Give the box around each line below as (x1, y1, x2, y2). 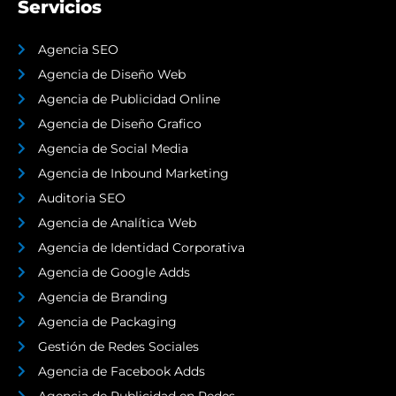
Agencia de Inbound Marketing (37, 165, 229, 182)
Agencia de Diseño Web (37, 66, 186, 83)
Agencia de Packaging (37, 314, 177, 331)
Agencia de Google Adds (37, 264, 190, 281)
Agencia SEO (37, 42, 118, 58)
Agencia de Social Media (37, 141, 188, 157)
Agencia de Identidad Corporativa (37, 240, 245, 256)
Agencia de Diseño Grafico (37, 116, 202, 133)
